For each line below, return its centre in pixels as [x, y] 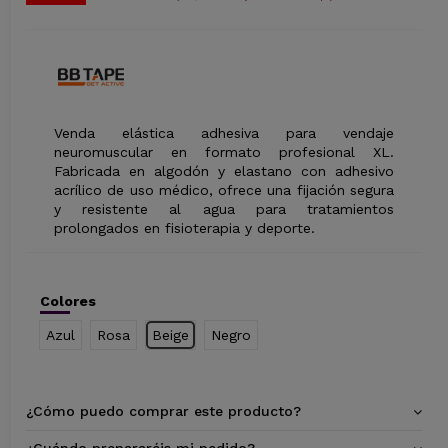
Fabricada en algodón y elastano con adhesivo [224, 170]
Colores [68, 301]
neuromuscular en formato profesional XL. [224, 151]
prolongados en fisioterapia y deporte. [185, 227]
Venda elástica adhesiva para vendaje [224, 132]
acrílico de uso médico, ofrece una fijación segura [224, 189]
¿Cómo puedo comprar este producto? [164, 411]
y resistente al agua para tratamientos [224, 208]
